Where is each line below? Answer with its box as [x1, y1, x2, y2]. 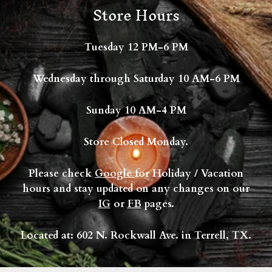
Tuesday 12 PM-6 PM [84, 40, 188, 55]
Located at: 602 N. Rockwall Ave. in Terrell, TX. [21, 228, 251, 243]
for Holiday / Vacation [135, 166, 243, 181]
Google [95, 166, 135, 181]
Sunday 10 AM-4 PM [86, 103, 186, 118]
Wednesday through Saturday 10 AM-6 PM [32, 72, 240, 86]
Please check [29, 166, 95, 181]
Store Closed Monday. [84, 135, 188, 149]
